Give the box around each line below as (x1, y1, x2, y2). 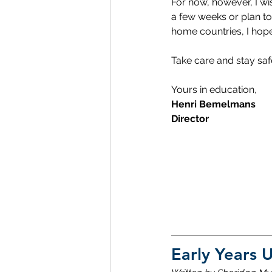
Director (171, 112, 209, 124)
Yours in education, (171, 83, 257, 95)
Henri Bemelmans (171, 98, 256, 110)
